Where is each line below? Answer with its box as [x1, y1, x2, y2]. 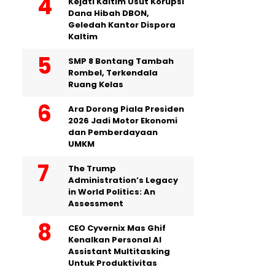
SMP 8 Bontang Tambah [68, 55, 174, 67]
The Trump [68, 162, 116, 174]
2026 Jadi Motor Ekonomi [68, 114, 177, 126]
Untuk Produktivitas [68, 257, 157, 269]
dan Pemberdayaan [68, 126, 158, 138]
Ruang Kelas [68, 78, 123, 90]
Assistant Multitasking [68, 245, 170, 257]
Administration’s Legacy [68, 174, 178, 186]
